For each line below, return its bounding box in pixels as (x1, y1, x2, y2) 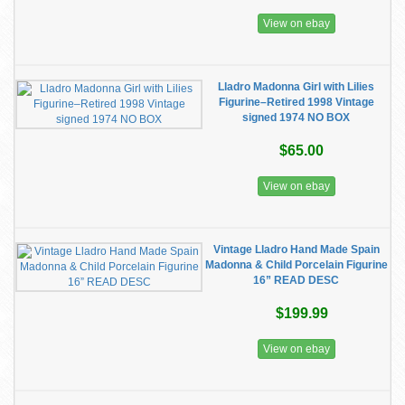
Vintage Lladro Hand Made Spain (212, 243, 380, 256)
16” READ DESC (253, 274, 339, 287)
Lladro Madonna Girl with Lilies (218, 80, 374, 93)
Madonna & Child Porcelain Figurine (204, 259, 388, 271)
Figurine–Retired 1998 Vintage (218, 96, 374, 108)
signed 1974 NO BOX (242, 111, 350, 124)
